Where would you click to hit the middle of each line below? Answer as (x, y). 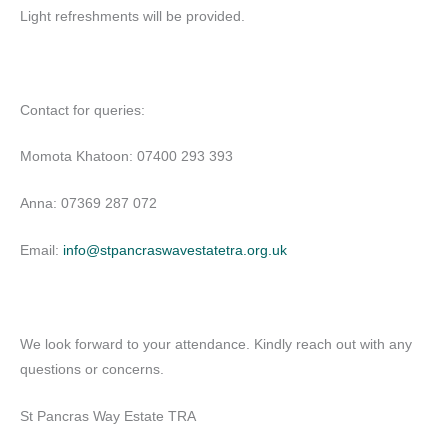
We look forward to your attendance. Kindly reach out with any (216, 344)
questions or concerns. (92, 369)
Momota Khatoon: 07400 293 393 (126, 157)
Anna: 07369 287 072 (88, 204)
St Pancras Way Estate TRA (108, 416)
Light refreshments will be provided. (132, 16)
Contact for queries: (82, 110)
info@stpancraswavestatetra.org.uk (175, 251)
